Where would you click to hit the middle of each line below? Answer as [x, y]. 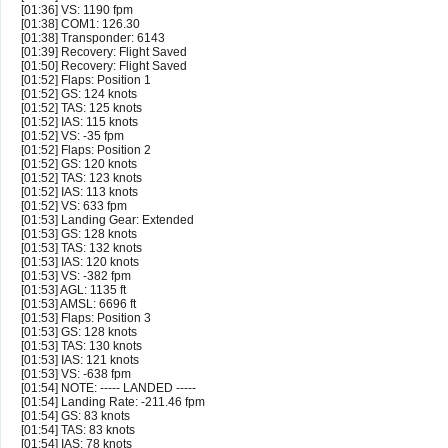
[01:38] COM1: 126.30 [80, 24]
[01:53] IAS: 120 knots [80, 262]
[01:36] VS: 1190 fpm [77, 10]
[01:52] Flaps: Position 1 [86, 80]
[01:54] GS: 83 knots [75, 416]
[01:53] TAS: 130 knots [81, 346]
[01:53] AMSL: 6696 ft [78, 304]
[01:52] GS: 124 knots [79, 94]
